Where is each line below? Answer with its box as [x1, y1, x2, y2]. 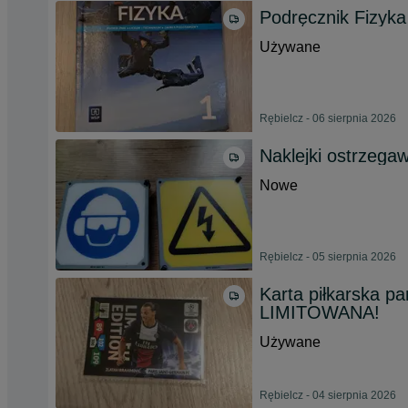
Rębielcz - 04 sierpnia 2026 [260, 389, 396, 402]
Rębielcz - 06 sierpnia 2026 [260, 112, 396, 125]
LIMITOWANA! [260, 302, 380, 322]
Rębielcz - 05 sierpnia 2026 [260, 250, 396, 263]
